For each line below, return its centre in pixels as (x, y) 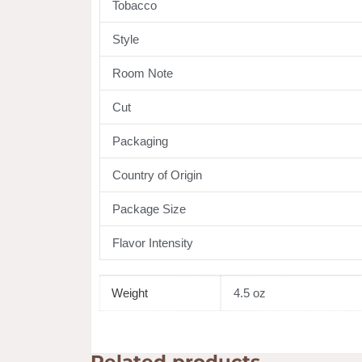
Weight (129, 293)
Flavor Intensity (153, 243)
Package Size (149, 209)
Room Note (143, 74)
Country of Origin (157, 175)
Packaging (140, 141)
